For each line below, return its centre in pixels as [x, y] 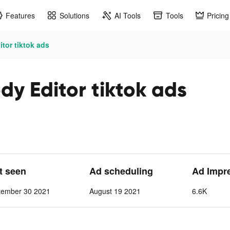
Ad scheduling [121, 171]
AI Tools [128, 15]
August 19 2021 [115, 191]
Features [20, 15]
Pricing [218, 15]
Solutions [74, 15]
